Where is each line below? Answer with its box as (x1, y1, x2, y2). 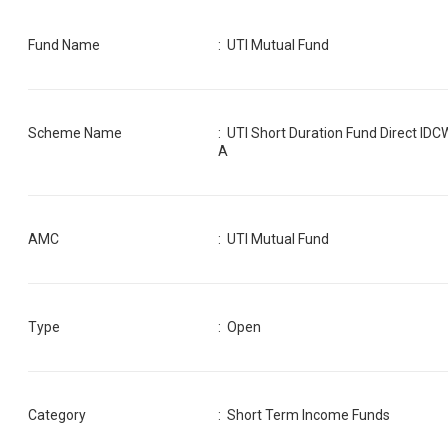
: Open (218, 318, 262, 335)
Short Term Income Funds (227, 406, 391, 423)
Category (28, 406, 86, 423)
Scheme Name (28, 124, 122, 141)
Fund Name (28, 36, 100, 53)
